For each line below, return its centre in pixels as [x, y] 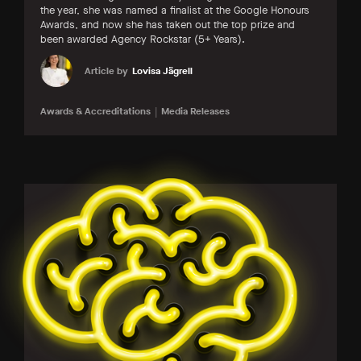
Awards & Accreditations [95, 111]
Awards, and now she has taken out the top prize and [168, 24]
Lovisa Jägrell [162, 71]
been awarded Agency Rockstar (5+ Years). [143, 39]
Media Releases [195, 111]
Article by [106, 71]
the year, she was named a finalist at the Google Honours [175, 10]
